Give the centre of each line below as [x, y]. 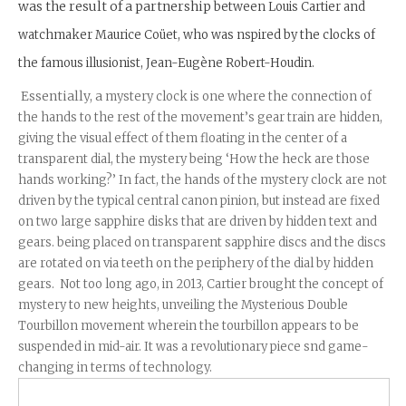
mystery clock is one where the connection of [237, 97]
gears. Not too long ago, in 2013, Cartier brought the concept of [201, 285]
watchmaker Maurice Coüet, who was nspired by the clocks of [197, 35]
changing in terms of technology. [116, 368]
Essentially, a [60, 97]
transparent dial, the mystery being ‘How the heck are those [194, 159]
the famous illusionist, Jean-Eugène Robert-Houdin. [166, 63]
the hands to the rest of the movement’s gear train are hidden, [200, 118]
